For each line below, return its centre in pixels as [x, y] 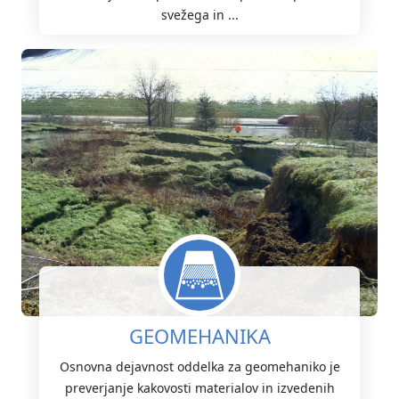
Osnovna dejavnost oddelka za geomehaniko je [199, 366]
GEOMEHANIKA [199, 335]
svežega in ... [199, 14]
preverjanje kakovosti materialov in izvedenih [199, 387]
